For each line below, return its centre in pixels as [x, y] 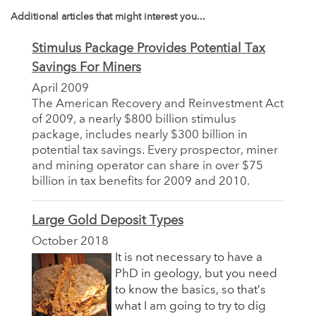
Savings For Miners [86, 67]
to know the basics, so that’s [190, 290]
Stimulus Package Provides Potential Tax [148, 48]
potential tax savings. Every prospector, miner [155, 150]
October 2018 [70, 241]
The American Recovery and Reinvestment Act [158, 104]
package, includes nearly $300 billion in [140, 135]
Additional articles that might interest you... [108, 17]
